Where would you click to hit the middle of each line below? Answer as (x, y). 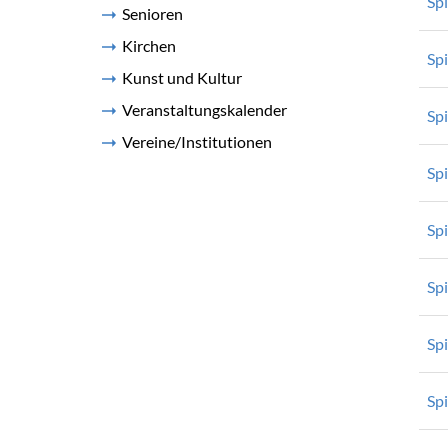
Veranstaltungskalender (204, 109)
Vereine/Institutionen (197, 141)
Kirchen (149, 45)
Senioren (152, 13)
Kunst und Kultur (182, 77)
